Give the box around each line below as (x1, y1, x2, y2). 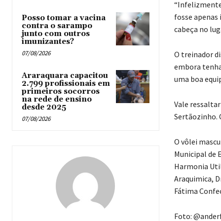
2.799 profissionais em (22, 78, 110, 88)
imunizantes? (22, 37, 74, 46)
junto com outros (22, 29, 90, 38)
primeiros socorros (22, 86, 100, 96)
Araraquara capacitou (22, 71, 108, 80)
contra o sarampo (22, 21, 92, 31)
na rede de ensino (22, 94, 92, 104)
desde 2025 (22, 102, 66, 112)
